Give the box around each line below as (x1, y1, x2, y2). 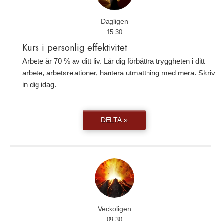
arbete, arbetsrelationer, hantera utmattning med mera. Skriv (22, 68, 215, 77)
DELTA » (101, 115, 128, 124)
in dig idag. (22, 80, 56, 89)
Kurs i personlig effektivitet (22, 40, 127, 54)
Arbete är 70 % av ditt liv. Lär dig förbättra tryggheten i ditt (22, 56, 205, 65)
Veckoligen (97, 204, 131, 213)
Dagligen (100, 17, 128, 25)
